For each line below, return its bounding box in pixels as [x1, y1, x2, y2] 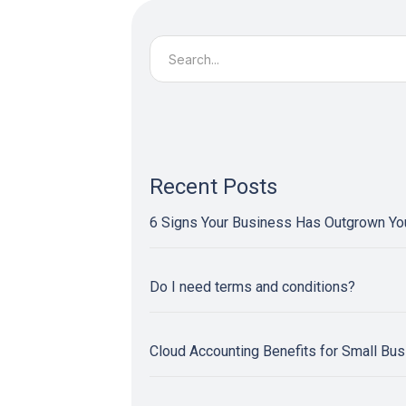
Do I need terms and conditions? [150, 278, 355, 296]
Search [149, 33, 198, 52]
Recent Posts [150, 174, 277, 200]
